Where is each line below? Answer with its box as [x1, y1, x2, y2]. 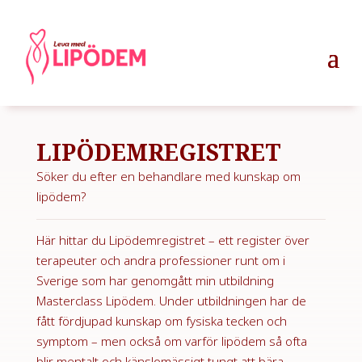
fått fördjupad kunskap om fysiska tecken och [36, 312, 287, 329]
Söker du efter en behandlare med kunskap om [36, 167, 301, 184]
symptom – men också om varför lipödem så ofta [36, 332, 307, 349]
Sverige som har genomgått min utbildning [36, 271, 274, 288]
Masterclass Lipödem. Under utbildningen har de [36, 292, 306, 309]
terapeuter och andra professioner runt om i [36, 251, 285, 268]
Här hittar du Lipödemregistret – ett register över [36, 231, 309, 248]
